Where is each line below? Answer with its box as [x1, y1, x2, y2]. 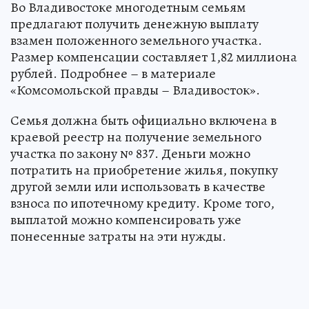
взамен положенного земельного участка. [10, 31, 262, 50]
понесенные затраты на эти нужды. [10, 227, 226, 246]
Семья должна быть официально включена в [10, 111, 277, 130]
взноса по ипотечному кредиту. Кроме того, [10, 194, 275, 213]
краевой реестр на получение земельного [10, 128, 261, 147]
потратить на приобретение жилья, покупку [10, 161, 278, 180]
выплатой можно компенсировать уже [10, 210, 241, 230]
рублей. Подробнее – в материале [10, 64, 216, 83]
